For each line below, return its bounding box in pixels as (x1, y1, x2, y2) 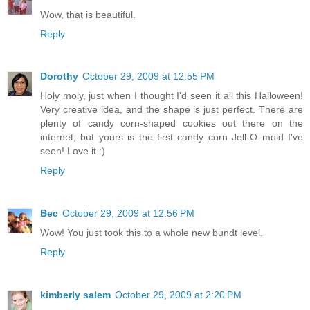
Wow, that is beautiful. (40, 8, 136, 20)
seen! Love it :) (40, 145, 105, 157)
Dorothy (40, 71, 78, 82)
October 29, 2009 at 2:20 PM (115, 289, 241, 301)
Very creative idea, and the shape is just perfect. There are (40, 104, 303, 116)
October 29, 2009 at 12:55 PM (82, 71, 215, 82)
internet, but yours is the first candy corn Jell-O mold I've (40, 131, 303, 143)
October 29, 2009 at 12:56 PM (62, 208, 194, 219)
